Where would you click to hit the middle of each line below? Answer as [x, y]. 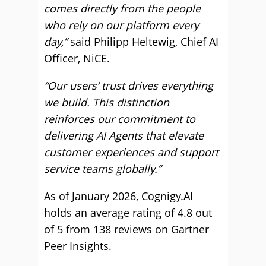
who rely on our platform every [121, 25]
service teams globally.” [102, 169]
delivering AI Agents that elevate [124, 135]
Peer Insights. [78, 246]
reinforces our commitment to [120, 119]
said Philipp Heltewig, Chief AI [143, 42]
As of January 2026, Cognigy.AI [118, 196]
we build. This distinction [107, 102]
